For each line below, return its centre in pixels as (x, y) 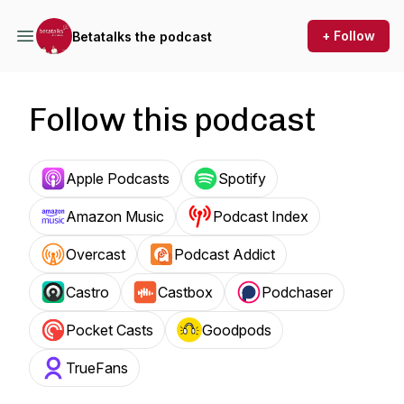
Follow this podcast (172, 119)
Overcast (96, 254)
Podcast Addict (225, 254)
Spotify (242, 179)
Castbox (185, 292)
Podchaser (297, 292)
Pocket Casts (110, 330)
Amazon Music (115, 216)
